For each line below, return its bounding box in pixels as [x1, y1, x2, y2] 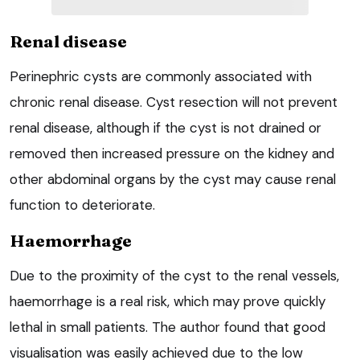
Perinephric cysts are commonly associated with [10, 67, 312, 86]
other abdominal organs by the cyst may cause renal [10, 170, 336, 189]
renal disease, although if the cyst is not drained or [10, 119, 321, 137]
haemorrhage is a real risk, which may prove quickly [10, 292, 325, 311]
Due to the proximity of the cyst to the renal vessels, [10, 267, 339, 285]
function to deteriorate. [10, 196, 155, 215]
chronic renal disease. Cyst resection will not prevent [10, 93, 337, 112]
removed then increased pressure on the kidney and [10, 145, 334, 163]
